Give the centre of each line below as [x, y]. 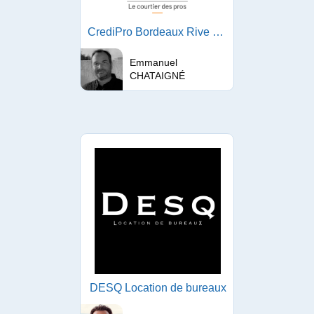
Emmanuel [153, 62]
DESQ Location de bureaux [158, 288]
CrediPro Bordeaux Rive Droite [218, 32]
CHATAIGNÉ [157, 76]
